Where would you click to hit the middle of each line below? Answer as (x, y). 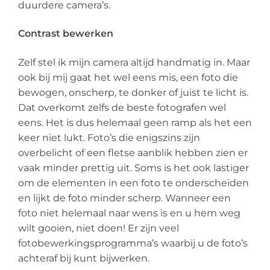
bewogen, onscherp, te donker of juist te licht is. (133, 92)
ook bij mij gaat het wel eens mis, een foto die (128, 77)
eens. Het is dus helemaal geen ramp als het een (135, 122)
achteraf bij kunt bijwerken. (84, 258)
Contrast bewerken (66, 34)
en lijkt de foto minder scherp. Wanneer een (124, 198)
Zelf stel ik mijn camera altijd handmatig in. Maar (134, 62)
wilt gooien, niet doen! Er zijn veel (99, 228)
